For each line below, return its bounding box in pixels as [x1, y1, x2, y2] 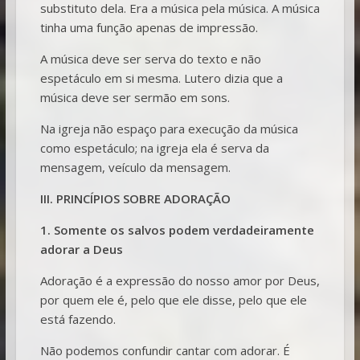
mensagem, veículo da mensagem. [39, 158, 231, 175]
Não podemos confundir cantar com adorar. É [39, 342, 290, 358]
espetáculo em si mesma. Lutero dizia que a [39, 69, 283, 86]
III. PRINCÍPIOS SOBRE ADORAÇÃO [39, 190, 231, 207]
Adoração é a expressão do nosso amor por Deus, [39, 272, 320, 288]
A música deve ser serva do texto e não [39, 50, 261, 67]
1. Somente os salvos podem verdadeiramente [39, 221, 314, 238]
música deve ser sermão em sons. [39, 88, 230, 105]
